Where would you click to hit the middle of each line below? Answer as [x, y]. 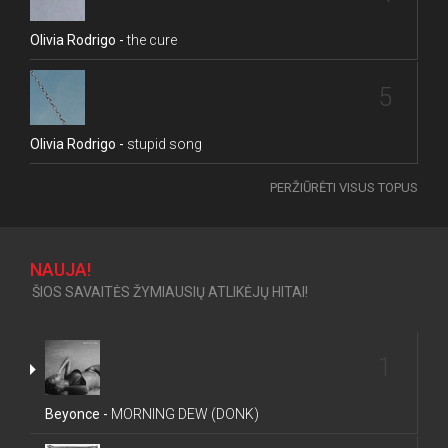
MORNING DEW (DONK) [183, 414]
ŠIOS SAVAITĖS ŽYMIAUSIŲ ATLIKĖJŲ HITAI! [170, 292]
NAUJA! [60, 269]
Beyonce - [76, 414]
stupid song [163, 144]
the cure [150, 40]
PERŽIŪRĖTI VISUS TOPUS [344, 187]
